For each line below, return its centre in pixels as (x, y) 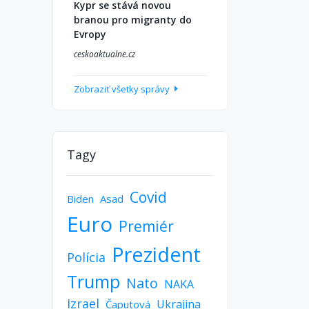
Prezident (156, 254)
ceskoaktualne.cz (104, 54)
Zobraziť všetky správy (123, 89)
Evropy (90, 34)
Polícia (86, 257)
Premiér (146, 226)
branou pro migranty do (133, 20)
